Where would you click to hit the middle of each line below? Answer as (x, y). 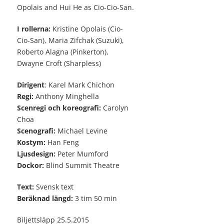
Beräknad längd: (45, 198)
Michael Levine (81, 131)
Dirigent (31, 85)
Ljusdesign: (36, 154)
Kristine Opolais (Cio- (87, 29)
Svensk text (54, 187)
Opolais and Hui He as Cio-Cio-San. (75, 7)
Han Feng (62, 142)
